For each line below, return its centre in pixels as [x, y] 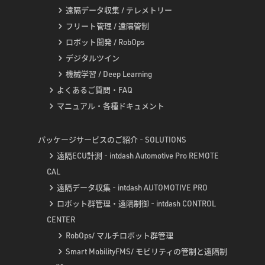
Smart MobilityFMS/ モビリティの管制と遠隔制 [146, 252]
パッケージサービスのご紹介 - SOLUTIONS [112, 140]
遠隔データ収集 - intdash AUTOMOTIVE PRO [132, 188]
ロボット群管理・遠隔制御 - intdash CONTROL [136, 204]
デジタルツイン [93, 58]
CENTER [61, 220]
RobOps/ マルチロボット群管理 [119, 236]
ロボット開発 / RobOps [105, 42]
